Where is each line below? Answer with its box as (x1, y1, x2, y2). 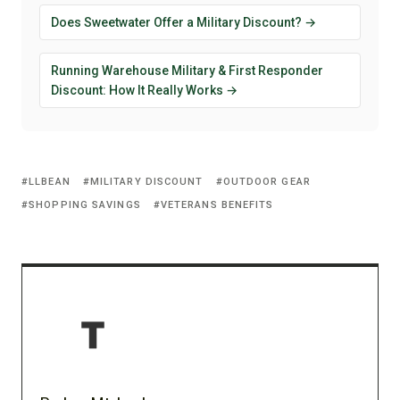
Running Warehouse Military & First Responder (51, 62, 323, 78)
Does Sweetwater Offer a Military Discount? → (51, 14, 316, 29)
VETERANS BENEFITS (160, 198, 274, 211)
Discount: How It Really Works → (51, 82, 237, 97)
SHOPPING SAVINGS (29, 198, 141, 211)
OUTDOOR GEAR (222, 175, 311, 187)
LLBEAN (29, 175, 71, 187)
